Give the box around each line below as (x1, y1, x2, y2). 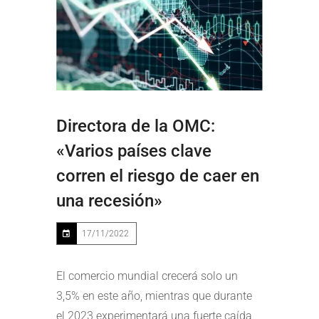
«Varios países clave (56, 140, 211, 161)
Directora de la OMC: (56, 115, 215, 136)
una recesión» (56, 190, 162, 211)
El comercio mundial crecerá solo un (56, 268, 238, 283)
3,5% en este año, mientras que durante (56, 288, 252, 303)
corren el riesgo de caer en (56, 165, 259, 186)
